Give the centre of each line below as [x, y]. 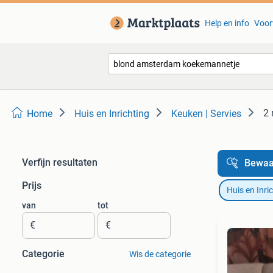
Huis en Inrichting [112, 114]
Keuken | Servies [206, 114]
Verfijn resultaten [60, 162]
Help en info [227, 23]
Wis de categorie [160, 254]
